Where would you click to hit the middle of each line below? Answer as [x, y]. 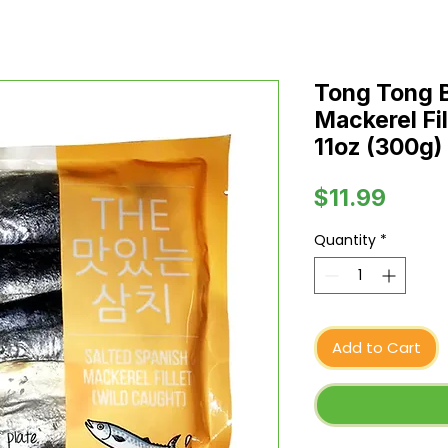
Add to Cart [376, 348]
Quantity [345, 240]
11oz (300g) [378, 147]
